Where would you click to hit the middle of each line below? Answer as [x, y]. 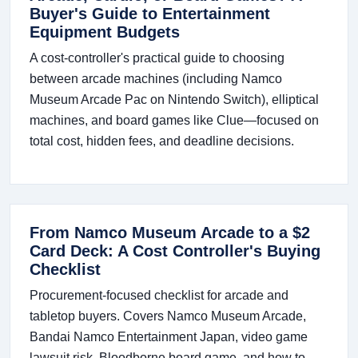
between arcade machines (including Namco [156, 79]
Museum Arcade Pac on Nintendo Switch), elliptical [174, 100]
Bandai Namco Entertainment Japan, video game [169, 337]
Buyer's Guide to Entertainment [150, 14]
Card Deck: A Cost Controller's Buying [175, 251]
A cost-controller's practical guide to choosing [157, 58]
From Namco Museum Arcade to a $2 [170, 233]
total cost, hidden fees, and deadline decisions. [162, 141]
